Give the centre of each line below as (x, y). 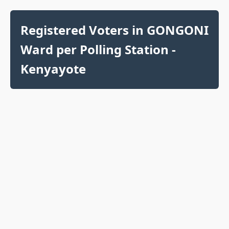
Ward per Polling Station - (98, 49)
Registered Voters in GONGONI (114, 30)
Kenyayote (53, 69)
